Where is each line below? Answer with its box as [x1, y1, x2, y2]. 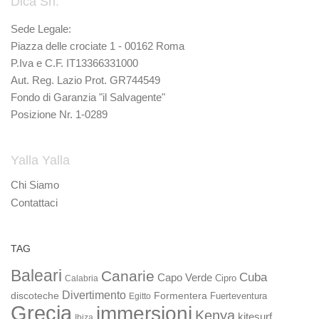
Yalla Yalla [11, 152, 70, 167]
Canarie [101, 267, 155, 284]
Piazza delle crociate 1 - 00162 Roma [11, 39, 184, 52]
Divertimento [62, 288, 126, 301]
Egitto [129, 291, 151, 300]
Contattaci [11, 196, 58, 209]
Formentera [154, 289, 207, 301]
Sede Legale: [11, 22, 71, 35]
